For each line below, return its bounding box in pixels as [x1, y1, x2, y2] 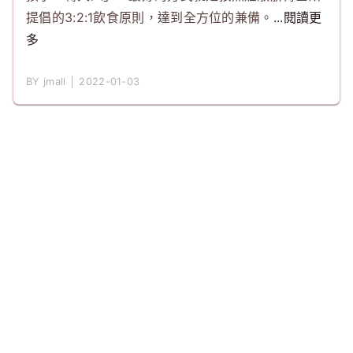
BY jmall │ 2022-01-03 [26, 76, 140, 87]
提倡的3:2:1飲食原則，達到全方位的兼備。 [26, 9, 273, 25]
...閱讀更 [273, 9, 322, 25]
